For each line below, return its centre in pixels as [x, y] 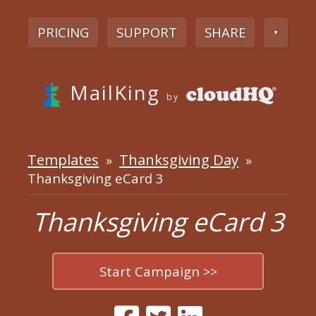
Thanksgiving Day [179, 159]
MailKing [115, 92]
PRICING [63, 32]
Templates [63, 159]
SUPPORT [146, 32]
